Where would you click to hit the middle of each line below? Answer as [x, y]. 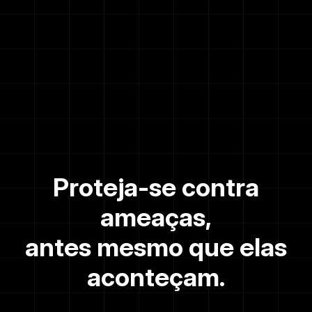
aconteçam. [156, 277]
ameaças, [156, 217]
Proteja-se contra [156, 187]
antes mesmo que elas [156, 247]
